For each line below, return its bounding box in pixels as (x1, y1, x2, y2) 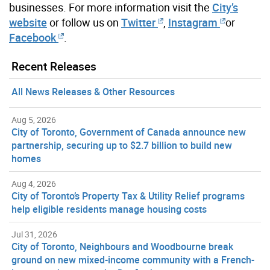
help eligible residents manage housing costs (11, 202, 207, 216)
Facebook (9, 30, 56, 45)
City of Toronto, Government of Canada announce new (11, 125, 246, 139)
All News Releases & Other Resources (11, 84, 175, 98)
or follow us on (47, 14, 121, 30)
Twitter (121, 14, 155, 30)
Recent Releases (11, 58, 96, 74)
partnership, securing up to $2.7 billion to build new (11, 138, 232, 152)
